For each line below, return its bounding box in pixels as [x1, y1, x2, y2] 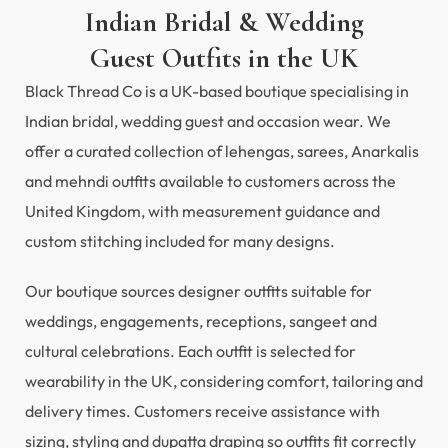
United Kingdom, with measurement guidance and [25, 201, 380, 222]
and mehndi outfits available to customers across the [25, 171, 396, 192]
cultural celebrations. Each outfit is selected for [25, 341, 356, 362]
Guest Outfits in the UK [90, 41, 358, 76]
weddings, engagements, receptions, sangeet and [25, 311, 377, 332]
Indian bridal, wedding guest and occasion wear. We [25, 111, 391, 132]
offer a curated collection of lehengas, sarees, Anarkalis [25, 141, 419, 162]
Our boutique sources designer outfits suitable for [25, 281, 372, 302]
